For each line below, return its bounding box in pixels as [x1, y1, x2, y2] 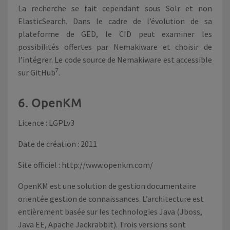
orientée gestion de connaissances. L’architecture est [18, 194, 204, 204]
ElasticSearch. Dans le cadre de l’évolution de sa [18, 16, 212, 26]
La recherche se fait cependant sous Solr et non [18, 3, 212, 13]
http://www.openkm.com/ [62, 160, 153, 170]
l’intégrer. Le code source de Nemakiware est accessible [18, 54, 212, 65]
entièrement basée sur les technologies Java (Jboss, [18, 206, 202, 217]
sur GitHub [18, 67, 55, 78]
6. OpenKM [18, 94, 82, 110]
